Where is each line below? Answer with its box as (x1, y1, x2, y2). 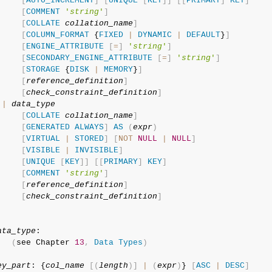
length (98, 261, 128, 270)
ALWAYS (74, 123, 104, 132)
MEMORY (103, 65, 133, 74)
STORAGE (25, 65, 60, 74)
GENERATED (25, 123, 70, 132)
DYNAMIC (137, 30, 172, 39)
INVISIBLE (74, 146, 118, 155)
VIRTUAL (25, 134, 60, 143)
